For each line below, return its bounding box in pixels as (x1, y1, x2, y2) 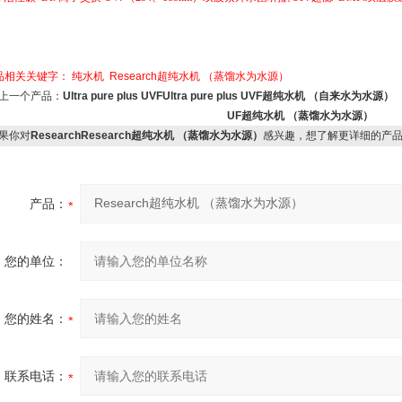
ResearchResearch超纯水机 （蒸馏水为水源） (30, 129, 263, 142)
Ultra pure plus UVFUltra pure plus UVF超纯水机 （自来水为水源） (62, 90, 397, 102)
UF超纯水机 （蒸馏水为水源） (227, 109, 373, 122)
